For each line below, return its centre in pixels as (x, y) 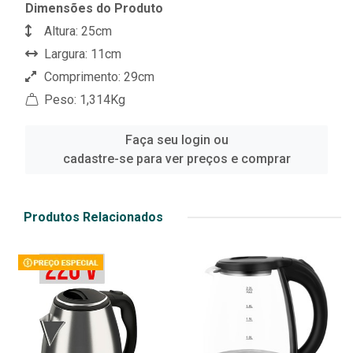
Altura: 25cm (76, 32)
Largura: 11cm (81, 54)
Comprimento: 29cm (98, 77)
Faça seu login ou (176, 140)
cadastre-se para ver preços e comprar (176, 159)
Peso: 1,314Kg (83, 100)
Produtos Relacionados (93, 217)
